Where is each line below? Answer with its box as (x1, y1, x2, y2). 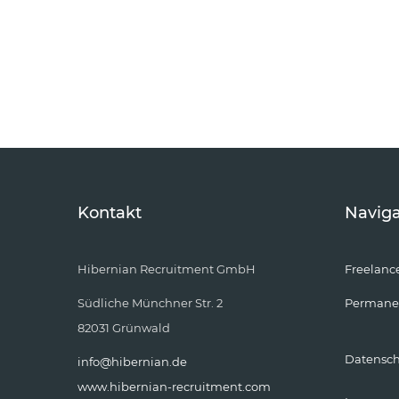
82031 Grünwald (77, 320, 170, 335)
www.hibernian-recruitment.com (77, 379, 271, 394)
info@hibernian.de (77, 354, 187, 369)
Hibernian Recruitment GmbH (77, 261, 256, 276)
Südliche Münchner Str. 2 (77, 295, 223, 310)
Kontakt (77, 202, 142, 223)
